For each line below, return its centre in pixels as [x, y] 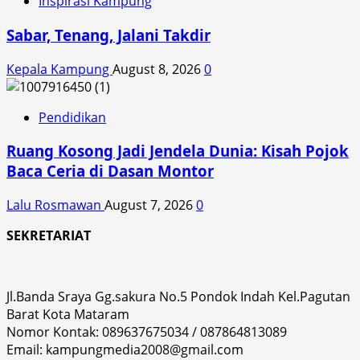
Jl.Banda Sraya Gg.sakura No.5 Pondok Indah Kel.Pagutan [178, 297]
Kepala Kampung [59, 69]
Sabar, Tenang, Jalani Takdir [108, 35]
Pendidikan [72, 117]
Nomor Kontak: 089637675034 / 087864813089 [147, 332]
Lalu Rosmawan [55, 205]
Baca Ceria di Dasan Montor [110, 171]
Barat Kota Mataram [68, 315]
